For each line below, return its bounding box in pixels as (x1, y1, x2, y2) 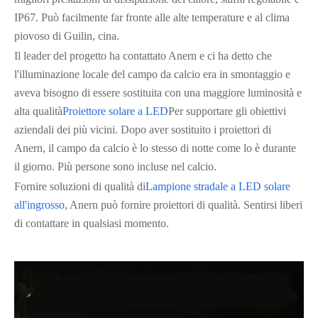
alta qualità (14, 105, 62, 117)
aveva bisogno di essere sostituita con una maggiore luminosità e (14, 87, 302, 99)
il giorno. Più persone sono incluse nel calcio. (14, 160, 216, 172)
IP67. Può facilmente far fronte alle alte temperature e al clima (14, 11, 290, 23)
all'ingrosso (14, 199, 65, 211)
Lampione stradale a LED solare (146, 180, 290, 192)
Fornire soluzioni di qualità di (14, 180, 146, 192)
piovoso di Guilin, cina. (14, 30, 119, 42)
